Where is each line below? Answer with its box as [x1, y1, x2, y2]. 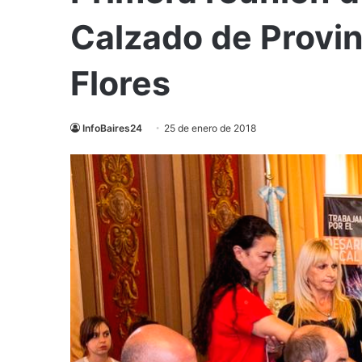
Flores [70, 63, 170, 104]
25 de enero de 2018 [164, 122, 256, 135]
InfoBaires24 [82, 122, 142, 135]
